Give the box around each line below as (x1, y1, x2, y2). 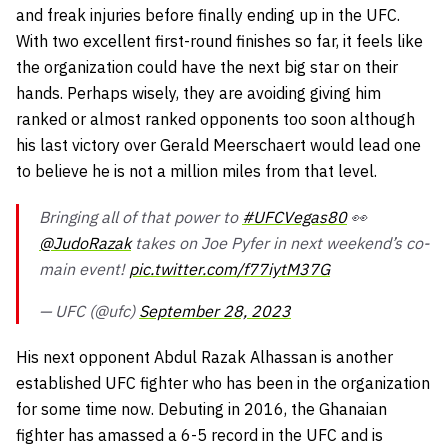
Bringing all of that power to (39, 206, 242, 227)
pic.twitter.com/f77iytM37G (129, 258, 330, 279)
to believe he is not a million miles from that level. (16, 160, 377, 181)
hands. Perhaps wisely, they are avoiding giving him (16, 82, 381, 103)
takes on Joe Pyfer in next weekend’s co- (131, 232, 429, 253)
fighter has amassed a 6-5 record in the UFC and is (16, 424, 383, 445)
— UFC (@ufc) (39, 300, 139, 321)
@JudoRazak (39, 232, 131, 253)
